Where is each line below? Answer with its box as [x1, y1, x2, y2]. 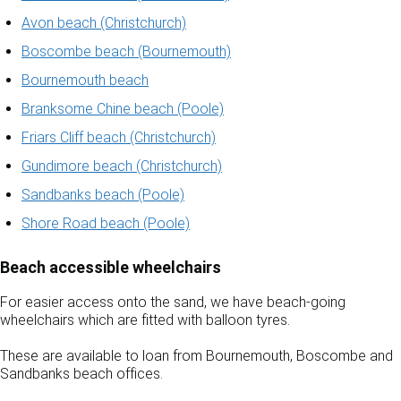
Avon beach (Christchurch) [21, 14, 186, 31]
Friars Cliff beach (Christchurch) [21, 129, 216, 146]
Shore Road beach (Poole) [21, 215, 190, 232]
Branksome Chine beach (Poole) [21, 100, 224, 117]
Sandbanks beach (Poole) [21, 186, 184, 203]
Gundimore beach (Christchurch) [21, 158, 222, 175]
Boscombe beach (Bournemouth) [21, 43, 231, 60]
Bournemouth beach [21, 72, 149, 89]
